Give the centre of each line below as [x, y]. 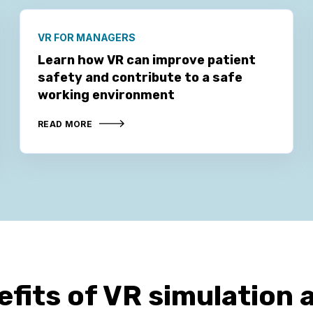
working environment [106, 95]
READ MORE [65, 124]
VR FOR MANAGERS [86, 37]
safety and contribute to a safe [140, 77]
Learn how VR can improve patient [146, 60]
